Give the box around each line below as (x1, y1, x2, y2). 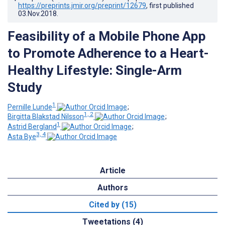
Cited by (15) (88, 199, 137, 209)
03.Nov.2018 (18, 9, 57, 18)
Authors (97, 182, 128, 192)
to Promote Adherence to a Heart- (8, 45, 209, 61)
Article (99, 165, 126, 175)
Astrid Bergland (8, 122, 57, 131)
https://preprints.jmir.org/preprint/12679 (18, 1, 146, 10)
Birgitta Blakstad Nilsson (8, 113, 84, 121)
